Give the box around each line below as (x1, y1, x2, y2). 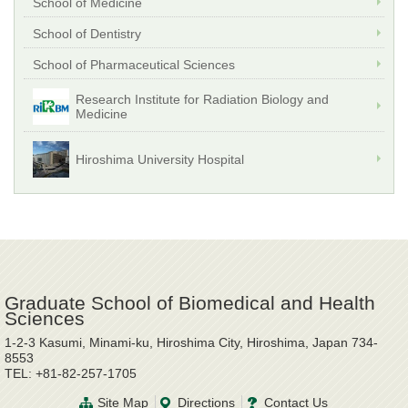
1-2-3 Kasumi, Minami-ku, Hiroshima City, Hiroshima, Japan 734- (5, 335, 378, 351)
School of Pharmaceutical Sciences (33, 57, 235, 73)
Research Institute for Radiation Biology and (76, 92, 329, 107)
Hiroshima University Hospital (76, 152, 244, 168)
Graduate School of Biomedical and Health (5, 292, 375, 314)
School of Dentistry (33, 26, 141, 42)
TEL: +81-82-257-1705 (5, 366, 137, 382)
